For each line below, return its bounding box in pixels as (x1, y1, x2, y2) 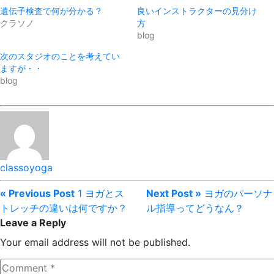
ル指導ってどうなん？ (146, 201, 244, 214)
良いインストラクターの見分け (137, 5, 257, 16)
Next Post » (146, 187, 201, 199)
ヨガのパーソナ (204, 187, 273, 199)
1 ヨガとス (78, 187, 124, 199)
